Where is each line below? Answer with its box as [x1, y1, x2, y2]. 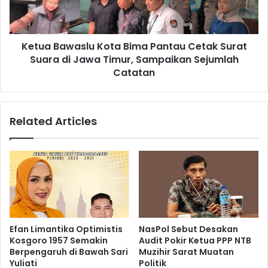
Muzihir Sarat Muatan [139, 246, 234, 258]
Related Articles [10, 113, 97, 129]
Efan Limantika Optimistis [10, 223, 123, 236]
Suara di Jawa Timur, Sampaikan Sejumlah [29, 52, 239, 66]
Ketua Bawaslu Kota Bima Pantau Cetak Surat [21, 39, 247, 53]
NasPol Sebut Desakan [139, 223, 238, 236]
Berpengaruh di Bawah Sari [10, 246, 128, 258]
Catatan [113, 65, 155, 80]
